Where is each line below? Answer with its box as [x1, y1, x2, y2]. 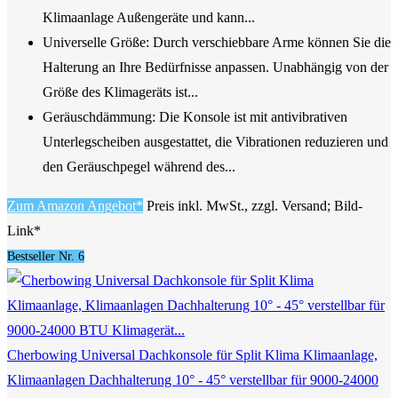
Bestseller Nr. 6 [7, 250, 84, 264]
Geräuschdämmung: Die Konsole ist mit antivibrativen [43, 109, 347, 125]
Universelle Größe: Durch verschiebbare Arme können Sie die [43, 35, 391, 51]
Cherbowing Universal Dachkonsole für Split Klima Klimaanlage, [7, 347, 378, 363]
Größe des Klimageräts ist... [43, 84, 198, 100]
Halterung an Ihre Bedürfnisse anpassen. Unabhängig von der [43, 60, 388, 76]
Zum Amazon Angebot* [7, 198, 143, 214]
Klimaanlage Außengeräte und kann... [43, 10, 255, 26]
